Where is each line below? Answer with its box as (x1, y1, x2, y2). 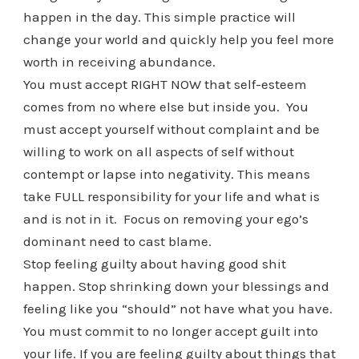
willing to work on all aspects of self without (22, 143, 294, 159)
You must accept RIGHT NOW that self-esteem (22, 75, 307, 92)
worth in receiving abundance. (22, 53, 216, 70)
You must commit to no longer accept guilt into (22, 322, 318, 339)
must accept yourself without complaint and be (22, 120, 320, 137)
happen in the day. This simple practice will (22, 8, 296, 25)
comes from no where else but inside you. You (22, 98, 309, 115)
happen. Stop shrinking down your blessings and (22, 277, 329, 294)
